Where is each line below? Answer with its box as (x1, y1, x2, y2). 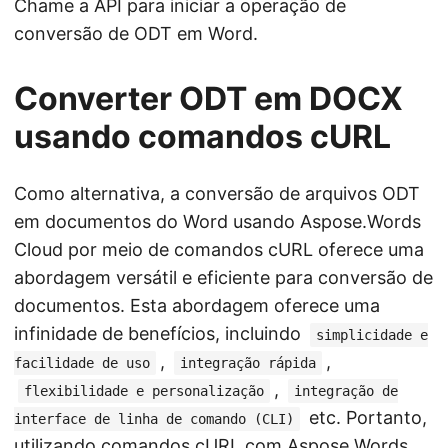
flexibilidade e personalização (24, 383, 264, 399)
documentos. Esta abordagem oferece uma (14, 295, 380, 316)
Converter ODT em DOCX (14, 79, 403, 118)
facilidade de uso (14, 355, 150, 371)
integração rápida (180, 355, 316, 371)
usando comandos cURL (14, 117, 391, 156)
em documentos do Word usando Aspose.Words (14, 211, 421, 232)
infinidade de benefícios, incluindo (14, 323, 306, 344)
